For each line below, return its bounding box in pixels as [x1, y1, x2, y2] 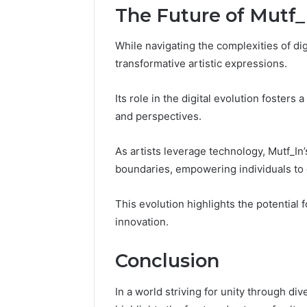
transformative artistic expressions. [115, 57, 287, 71]
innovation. [115, 215, 169, 229]
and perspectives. [115, 110, 201, 123]
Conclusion [115, 249, 219, 273]
